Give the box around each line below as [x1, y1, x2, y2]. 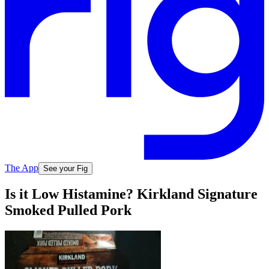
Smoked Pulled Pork [5, 202, 131, 219]
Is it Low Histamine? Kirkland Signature [5, 186, 258, 202]
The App [5, 162, 38, 173]
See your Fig [43, 163, 88, 173]
